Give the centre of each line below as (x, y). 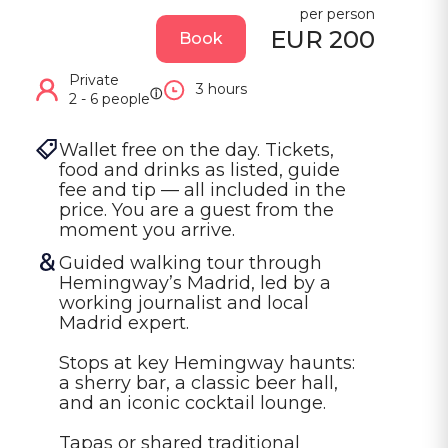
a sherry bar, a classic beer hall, (201, 382)
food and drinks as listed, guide (202, 169)
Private (94, 79)
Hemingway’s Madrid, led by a (197, 282)
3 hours (221, 89)
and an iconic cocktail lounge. (192, 402)
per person (337, 13)
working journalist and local (186, 302)
